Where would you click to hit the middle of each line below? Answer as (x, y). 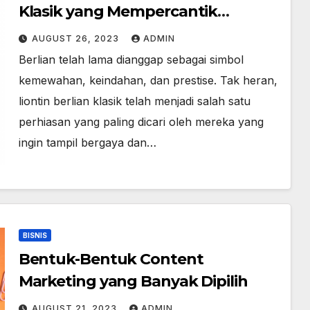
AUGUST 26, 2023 (76, 38)
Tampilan (53, 34)
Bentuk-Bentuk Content (111, 259)
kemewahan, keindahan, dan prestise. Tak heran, (148, 80)
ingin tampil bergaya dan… (87, 143)
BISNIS (35, 235)
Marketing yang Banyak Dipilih (133, 281)
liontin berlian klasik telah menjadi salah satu (134, 101)
